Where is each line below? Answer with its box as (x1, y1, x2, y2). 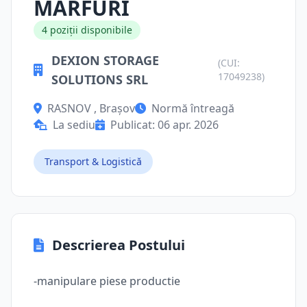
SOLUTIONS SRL (51, 71, 148, 88)
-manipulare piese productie (34, 273, 180, 288)
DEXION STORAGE (51, 52, 159, 69)
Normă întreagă (151, 101, 234, 116)
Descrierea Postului (52, 236, 185, 254)
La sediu (53, 117, 95, 132)
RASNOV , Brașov (47, 101, 135, 116)
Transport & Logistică (45, 155, 142, 168)
